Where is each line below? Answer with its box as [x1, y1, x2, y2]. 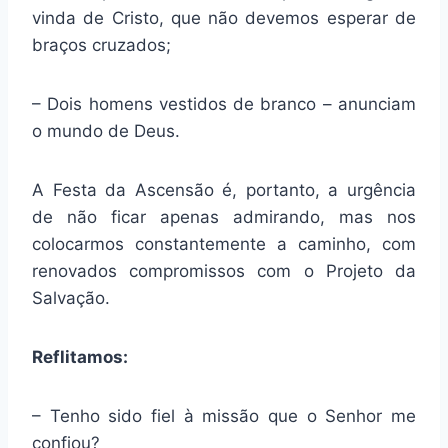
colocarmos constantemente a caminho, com [32, 234, 416, 255]
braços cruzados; [32, 35, 171, 56]
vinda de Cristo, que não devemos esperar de [32, 8, 416, 29]
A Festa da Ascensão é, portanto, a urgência [32, 180, 416, 201]
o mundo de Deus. [32, 121, 180, 142]
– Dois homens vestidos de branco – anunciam [32, 94, 416, 115]
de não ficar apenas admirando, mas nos [32, 207, 416, 228]
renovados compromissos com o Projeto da [32, 261, 416, 282]
